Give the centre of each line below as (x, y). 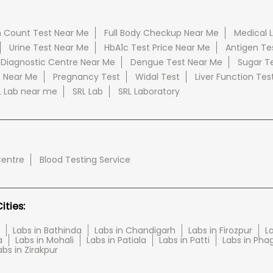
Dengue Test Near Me (176, 62)
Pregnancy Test (86, 76)
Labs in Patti (184, 240)
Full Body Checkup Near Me (161, 33)
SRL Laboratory (149, 91)
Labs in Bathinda (47, 230)
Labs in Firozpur (220, 230)
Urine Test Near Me (49, 47)
